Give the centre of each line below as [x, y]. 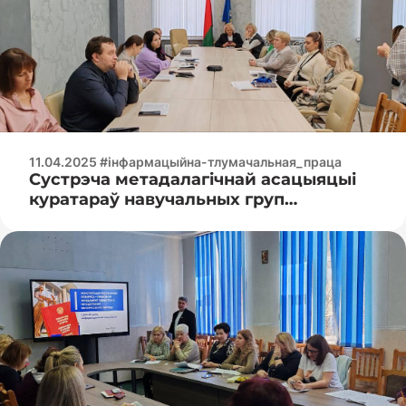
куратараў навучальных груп [157, 199]
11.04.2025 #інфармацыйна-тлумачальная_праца [185, 161]
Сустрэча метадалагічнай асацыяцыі [193, 179]
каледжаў [73, 219]
